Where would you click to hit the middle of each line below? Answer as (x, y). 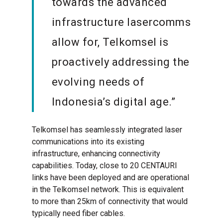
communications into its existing (88, 142)
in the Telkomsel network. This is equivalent (108, 190)
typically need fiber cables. (79, 214)
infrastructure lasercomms (121, 22)
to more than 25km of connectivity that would (110, 202)
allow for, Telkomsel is (110, 42)
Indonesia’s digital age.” (113, 102)
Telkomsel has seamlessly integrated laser (107, 130)
